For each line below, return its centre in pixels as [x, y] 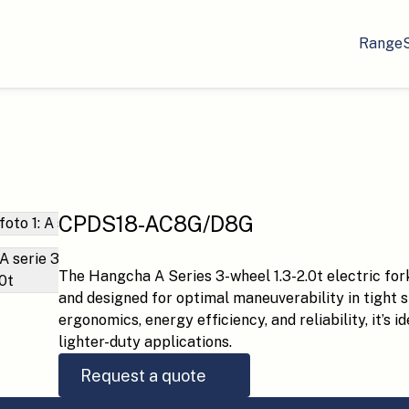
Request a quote [143, 375]
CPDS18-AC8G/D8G [156, 224]
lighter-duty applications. [145, 342]
